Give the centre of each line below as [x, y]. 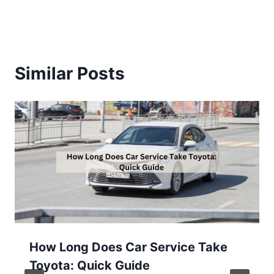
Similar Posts [70, 73]
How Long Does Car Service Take [128, 247]
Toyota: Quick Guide [90, 265]
